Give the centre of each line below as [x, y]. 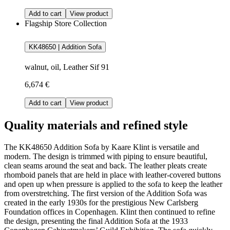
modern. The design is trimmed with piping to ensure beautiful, [106, 157]
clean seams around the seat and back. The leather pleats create [106, 166]
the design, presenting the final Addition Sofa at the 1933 [96, 221]
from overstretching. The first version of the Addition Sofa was [106, 194]
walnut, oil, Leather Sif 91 [67, 67]
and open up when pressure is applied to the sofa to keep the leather [113, 184]
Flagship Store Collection [66, 24]
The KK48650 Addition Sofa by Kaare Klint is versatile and [102, 147]
